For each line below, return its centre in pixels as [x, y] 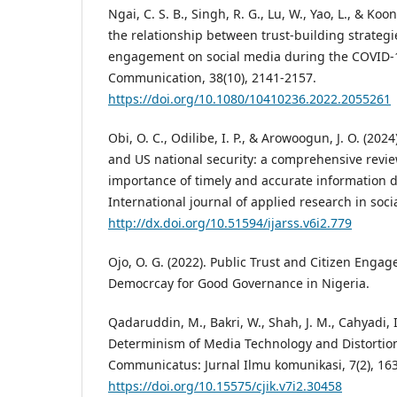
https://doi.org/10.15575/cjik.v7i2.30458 [225, 386]
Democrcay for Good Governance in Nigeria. [239, 284]
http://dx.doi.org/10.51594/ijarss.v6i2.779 [230, 223]
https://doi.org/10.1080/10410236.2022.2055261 [249, 99]
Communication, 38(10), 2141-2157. [212, 78]
